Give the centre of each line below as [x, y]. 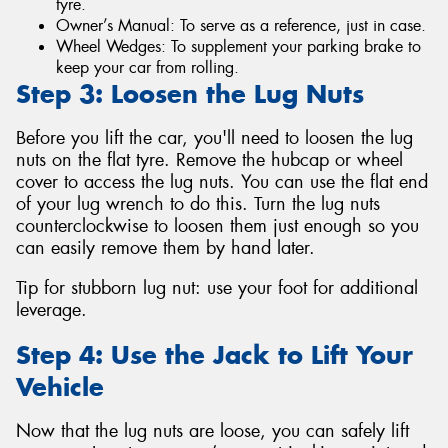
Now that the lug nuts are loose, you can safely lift [212, 431]
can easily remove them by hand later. [165, 248]
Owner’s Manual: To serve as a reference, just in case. [241, 25]
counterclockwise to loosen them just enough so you [217, 226]
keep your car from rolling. [147, 67]
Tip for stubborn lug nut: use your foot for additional [217, 288]
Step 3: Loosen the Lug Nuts [190, 93]
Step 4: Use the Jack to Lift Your [214, 354]
